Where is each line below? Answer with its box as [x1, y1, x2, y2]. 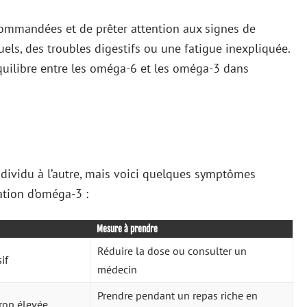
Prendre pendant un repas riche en [97, 288, 258, 302]
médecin [97, 262, 137, 276]
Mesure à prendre [97, 223, 158, 234]
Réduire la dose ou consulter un [97, 244, 247, 258]
